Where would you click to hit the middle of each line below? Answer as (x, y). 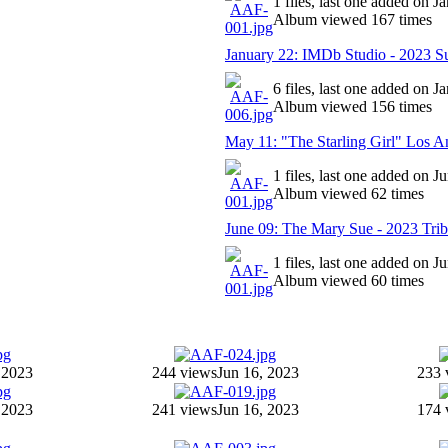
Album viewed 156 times (352, 106)
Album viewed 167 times (352, 19)
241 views (184, 409)
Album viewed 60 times (348, 280)
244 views (184, 372)
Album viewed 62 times (348, 193)
